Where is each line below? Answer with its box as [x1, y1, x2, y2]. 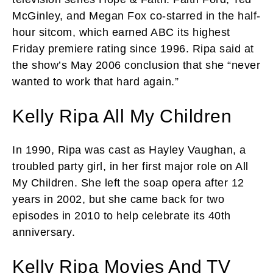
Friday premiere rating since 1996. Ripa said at [12, 42, 254, 55]
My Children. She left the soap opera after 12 [12, 176, 244, 189]
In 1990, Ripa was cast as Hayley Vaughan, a [12, 143, 246, 156]
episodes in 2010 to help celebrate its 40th [12, 209, 231, 222]
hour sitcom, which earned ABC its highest [12, 26, 230, 38]
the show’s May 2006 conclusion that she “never [12, 58, 260, 71]
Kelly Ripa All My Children [12, 105, 232, 126]
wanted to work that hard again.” [12, 75, 179, 88]
